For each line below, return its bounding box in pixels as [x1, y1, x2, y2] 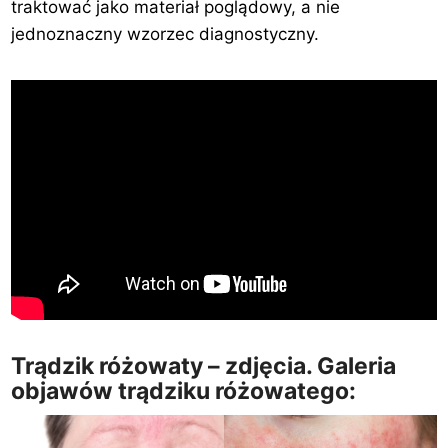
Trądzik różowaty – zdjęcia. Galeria [11, 351, 397, 380]
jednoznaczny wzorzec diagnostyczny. [11, 23, 320, 44]
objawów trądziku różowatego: [11, 376, 357, 405]
